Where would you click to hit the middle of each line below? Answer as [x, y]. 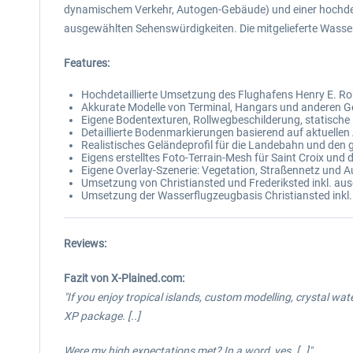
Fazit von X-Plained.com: [124, 278]
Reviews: [85, 243]
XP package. [95, 316]
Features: [87, 63]
